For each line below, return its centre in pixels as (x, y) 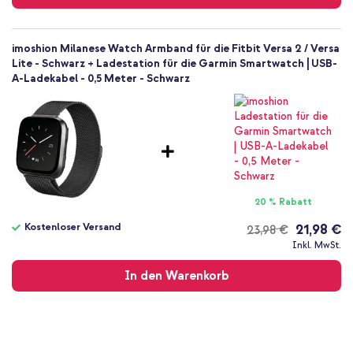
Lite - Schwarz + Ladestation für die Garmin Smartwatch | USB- (175, 64)
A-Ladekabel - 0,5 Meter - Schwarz (101, 79)
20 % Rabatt (284, 203)
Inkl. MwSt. (317, 246)
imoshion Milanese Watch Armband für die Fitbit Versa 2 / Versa (176, 49)
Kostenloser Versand (72, 227)
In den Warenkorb (176, 276)
